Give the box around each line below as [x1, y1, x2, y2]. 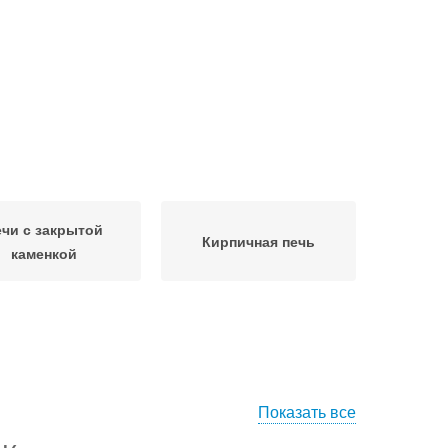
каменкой [10, 243, 77, 263]
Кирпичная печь [202, 231, 315, 251]
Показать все [258, 400, 356, 423]
